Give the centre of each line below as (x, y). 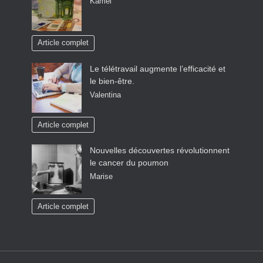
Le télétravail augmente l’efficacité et (158, 69)
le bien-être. (112, 81)
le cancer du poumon (129, 163)
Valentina (105, 95)
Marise (101, 176)
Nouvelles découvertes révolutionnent (160, 151)
